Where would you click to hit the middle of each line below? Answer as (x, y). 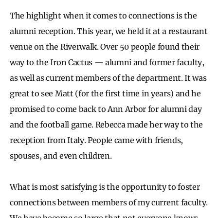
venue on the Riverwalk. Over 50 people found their (105, 46)
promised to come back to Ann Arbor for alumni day (106, 109)
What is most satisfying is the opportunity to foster (105, 187)
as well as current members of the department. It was (108, 78)
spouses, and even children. (62, 155)
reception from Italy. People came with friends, (96, 140)
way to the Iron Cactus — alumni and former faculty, (107, 62)
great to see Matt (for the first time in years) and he (105, 93)
